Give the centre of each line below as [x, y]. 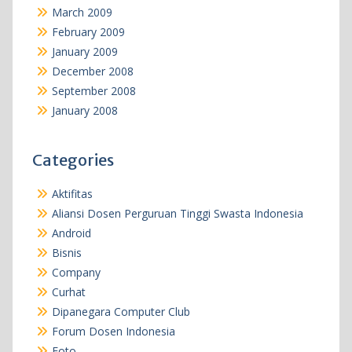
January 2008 [84, 111]
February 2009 [88, 32]
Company [76, 273]
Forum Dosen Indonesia [113, 332]
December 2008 [92, 71]
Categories [73, 160]
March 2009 [82, 13]
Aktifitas [72, 194]
